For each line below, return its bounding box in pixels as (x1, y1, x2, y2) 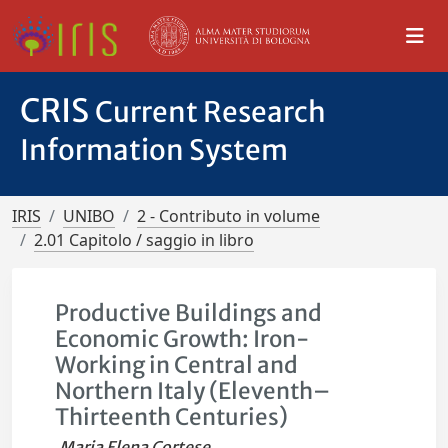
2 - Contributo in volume (137, 205, 320, 227)
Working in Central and (55, 351, 299, 379)
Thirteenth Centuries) (55, 403, 289, 431)
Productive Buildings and (55, 299, 323, 327)
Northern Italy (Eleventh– (55, 377, 331, 405)
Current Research (95, 94, 326, 130)
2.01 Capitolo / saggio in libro (34, 229, 254, 251)
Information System (20, 132, 288, 168)
